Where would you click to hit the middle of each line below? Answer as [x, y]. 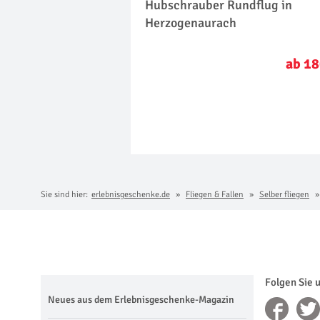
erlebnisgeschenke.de [131, 194]
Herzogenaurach [191, 23]
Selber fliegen [284, 194]
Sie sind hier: [64, 194]
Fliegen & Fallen [215, 194]
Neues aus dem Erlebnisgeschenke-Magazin [141, 299]
